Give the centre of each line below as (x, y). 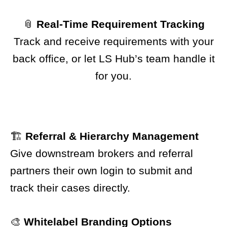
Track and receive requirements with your (113, 42)
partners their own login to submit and (101, 170)
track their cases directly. (70, 187)
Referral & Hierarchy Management (112, 136)
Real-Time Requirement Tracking (120, 24)
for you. (113, 76)
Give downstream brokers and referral (102, 153)
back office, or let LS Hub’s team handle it (113, 59)
